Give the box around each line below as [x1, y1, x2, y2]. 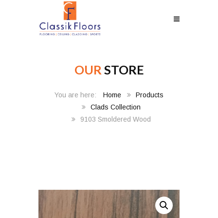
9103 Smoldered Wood [80, 115, 151, 124]
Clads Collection [90, 103, 141, 111]
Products [136, 91, 163, 99]
